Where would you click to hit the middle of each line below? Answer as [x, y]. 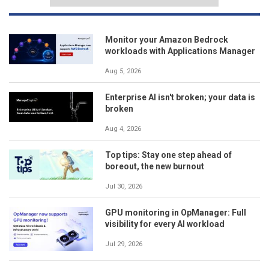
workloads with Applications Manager [180, 51]
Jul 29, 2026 [124, 244]
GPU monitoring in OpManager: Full [176, 212]
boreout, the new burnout [155, 166]
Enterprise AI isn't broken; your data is [180, 97]
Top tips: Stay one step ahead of [168, 155]
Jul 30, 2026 [124, 186]
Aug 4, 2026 [123, 128]
